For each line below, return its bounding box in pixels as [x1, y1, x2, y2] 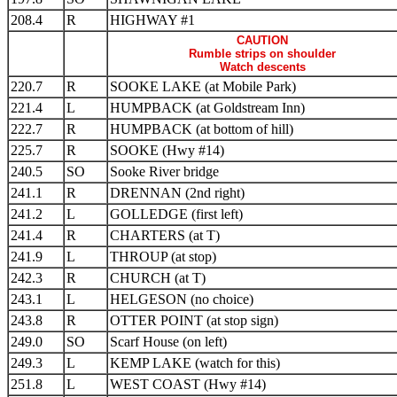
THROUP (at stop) [110, 249, 216, 264]
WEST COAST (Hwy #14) [110, 377, 266, 392]
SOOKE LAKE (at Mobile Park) [110, 79, 296, 94]
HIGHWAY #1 [110, 12, 195, 27]
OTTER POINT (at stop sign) [110, 313, 278, 328]
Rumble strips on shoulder [189, 47, 336, 60]
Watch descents [219, 60, 306, 74]
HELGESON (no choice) [110, 292, 253, 307]
